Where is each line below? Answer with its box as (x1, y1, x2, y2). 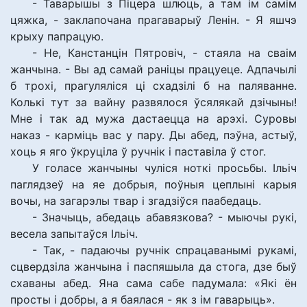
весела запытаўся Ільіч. (10, 227, 138, 241)
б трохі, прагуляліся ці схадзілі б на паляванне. (10, 79, 297, 93)
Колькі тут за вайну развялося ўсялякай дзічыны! (10, 95, 297, 109)
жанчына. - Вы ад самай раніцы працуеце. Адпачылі (10, 62, 297, 76)
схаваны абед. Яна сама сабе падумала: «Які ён (10, 276, 297, 290)
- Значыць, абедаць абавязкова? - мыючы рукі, (32, 210, 297, 224)
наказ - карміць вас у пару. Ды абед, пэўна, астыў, (10, 128, 297, 142)
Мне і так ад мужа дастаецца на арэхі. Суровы (10, 112, 297, 125)
